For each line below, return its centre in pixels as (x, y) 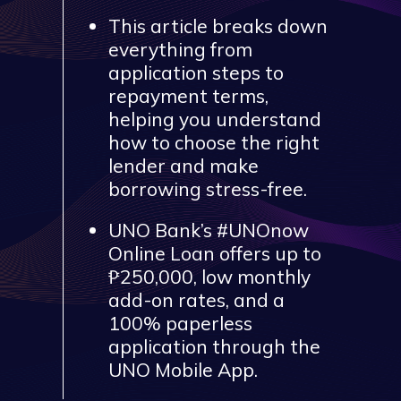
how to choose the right (214, 142)
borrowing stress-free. (208, 188)
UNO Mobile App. (183, 369)
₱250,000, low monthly (209, 276)
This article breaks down (218, 26)
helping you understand (215, 119)
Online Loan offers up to (215, 253)
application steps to (196, 72)
